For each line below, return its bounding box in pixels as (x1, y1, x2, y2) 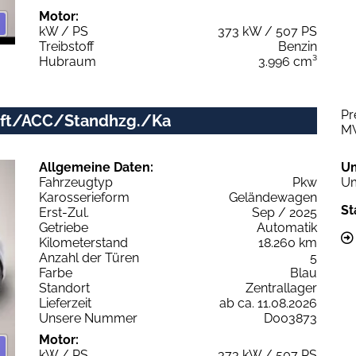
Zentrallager (246, 280, 317, 296)
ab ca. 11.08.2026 (219, 295, 317, 311)
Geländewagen (229, 189, 317, 205)
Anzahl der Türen (39, 250, 139, 265)
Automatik (257, 219, 317, 235)
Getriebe (39, 219, 88, 235)
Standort (39, 280, 90, 296)
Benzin (278, 38, 317, 54)
